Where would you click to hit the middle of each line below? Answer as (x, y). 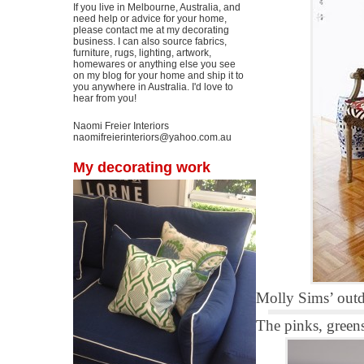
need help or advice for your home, (150, 19)
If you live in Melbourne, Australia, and (157, 7)
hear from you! (105, 98)
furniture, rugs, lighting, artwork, (142, 53)
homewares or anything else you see (154, 64)
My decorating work (142, 167)
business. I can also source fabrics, (150, 41)
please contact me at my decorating (151, 30)
